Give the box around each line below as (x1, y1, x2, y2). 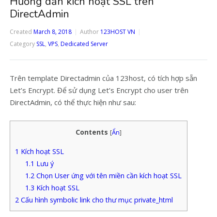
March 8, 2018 (33, 28, 72, 36)
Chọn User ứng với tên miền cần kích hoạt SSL (34, 171, 182, 181)
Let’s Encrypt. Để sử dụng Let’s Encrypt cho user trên (10, 85, 188, 95)
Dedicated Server (61, 40, 108, 48)
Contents (76, 127, 108, 137)
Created (10, 28, 32, 36)
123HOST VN (100, 28, 135, 36)
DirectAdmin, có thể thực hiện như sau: (10, 97, 136, 107)
